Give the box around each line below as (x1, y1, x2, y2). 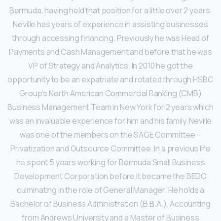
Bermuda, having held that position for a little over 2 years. (9, 5, 212, 16)
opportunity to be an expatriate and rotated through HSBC (7, 74, 214, 85)
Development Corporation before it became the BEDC (14, 171, 207, 182)
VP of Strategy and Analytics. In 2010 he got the (28, 60, 193, 72)
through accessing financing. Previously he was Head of (12, 33, 209, 44)
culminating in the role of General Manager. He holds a (16, 184, 205, 196)
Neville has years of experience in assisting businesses (13, 19, 208, 30)
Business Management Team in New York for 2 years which (7, 102, 214, 113)
